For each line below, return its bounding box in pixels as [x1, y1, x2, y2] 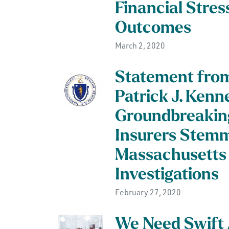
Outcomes [114, 20, 191, 37]
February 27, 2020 [114, 187, 181, 197]
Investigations [114, 167, 219, 184]
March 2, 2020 [114, 40, 165, 51]
